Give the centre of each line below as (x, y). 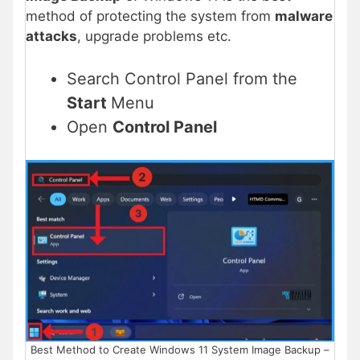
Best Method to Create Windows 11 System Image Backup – (180, 349)
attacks (51, 36)
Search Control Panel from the (182, 79)
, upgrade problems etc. (154, 36)
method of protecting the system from (150, 16)
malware (304, 16)
